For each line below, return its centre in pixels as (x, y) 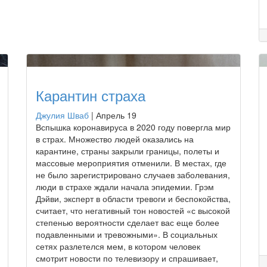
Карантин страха (91, 95)
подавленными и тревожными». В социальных (127, 234)
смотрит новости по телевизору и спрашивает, (127, 258)
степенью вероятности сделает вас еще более (128, 222)
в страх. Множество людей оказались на (115, 139)
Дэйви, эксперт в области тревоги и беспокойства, (133, 198)
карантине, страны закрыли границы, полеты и (128, 150)
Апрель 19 (116, 115)
